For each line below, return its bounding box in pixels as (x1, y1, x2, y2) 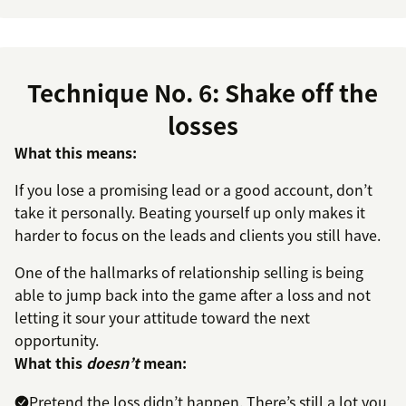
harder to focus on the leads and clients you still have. (14, 224, 381, 246)
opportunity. (14, 329, 99, 352)
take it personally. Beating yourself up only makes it (14, 201, 365, 224)
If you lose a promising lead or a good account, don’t (14, 179, 372, 201)
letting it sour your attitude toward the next (14, 306, 310, 329)
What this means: (14, 141, 137, 164)
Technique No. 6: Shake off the (27, 75, 379, 111)
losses (168, 108, 238, 143)
